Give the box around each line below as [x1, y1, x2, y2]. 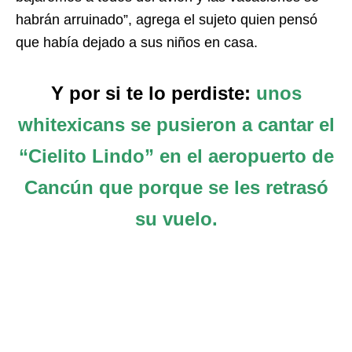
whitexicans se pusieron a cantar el [17, 114, 335, 136]
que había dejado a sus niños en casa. [16, 35, 258, 51]
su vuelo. [134, 208, 218, 230]
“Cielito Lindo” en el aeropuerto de [18, 145, 334, 167]
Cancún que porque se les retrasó [24, 177, 328, 199]
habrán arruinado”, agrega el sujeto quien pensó [16, 12, 317, 28]
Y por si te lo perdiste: [50, 82, 251, 104]
